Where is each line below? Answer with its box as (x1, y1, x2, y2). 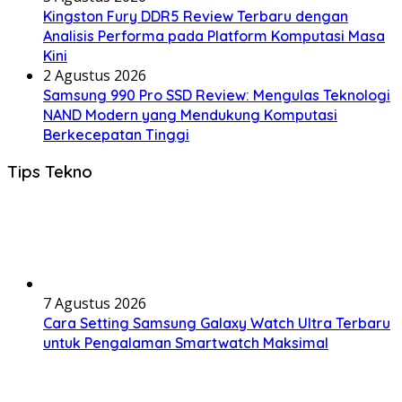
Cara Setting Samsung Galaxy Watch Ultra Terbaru (43, 314, 390, 332)
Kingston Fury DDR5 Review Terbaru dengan (43, 6, 348, 25)
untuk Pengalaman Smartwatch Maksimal (43, 334, 328, 352)
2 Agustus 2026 (43, 65, 146, 85)
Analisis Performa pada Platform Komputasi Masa (43, 26, 385, 45)
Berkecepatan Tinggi (43, 125, 189, 144)
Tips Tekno (7, 161, 92, 183)
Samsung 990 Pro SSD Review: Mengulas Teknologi (43, 85, 390, 104)
